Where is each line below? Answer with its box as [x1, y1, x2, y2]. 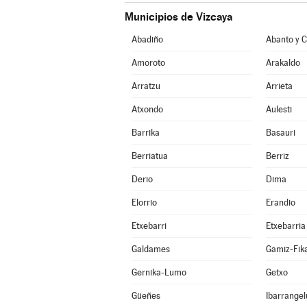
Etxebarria [265, 221, 306, 231]
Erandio [265, 197, 295, 208]
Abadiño [131, 34, 163, 45]
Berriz [265, 151, 289, 161]
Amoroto [131, 58, 165, 68]
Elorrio [131, 197, 157, 208]
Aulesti [265, 104, 292, 114]
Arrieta [265, 81, 293, 91]
